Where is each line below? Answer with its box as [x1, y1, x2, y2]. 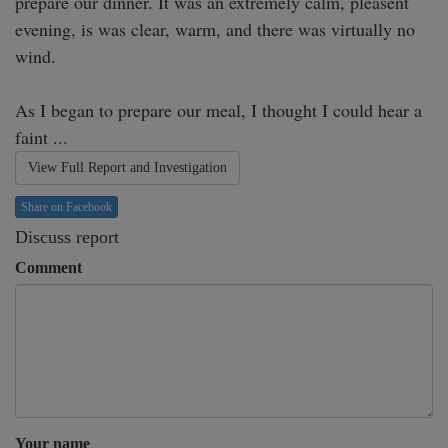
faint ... [15, 125, 68, 150]
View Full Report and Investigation [28, 160, 227, 176]
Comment [15, 259, 82, 277]
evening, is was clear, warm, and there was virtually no [15, 17, 415, 42]
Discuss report [15, 227, 119, 248]
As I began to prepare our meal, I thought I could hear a [15, 98, 422, 123]
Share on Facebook [21, 200, 112, 215]
